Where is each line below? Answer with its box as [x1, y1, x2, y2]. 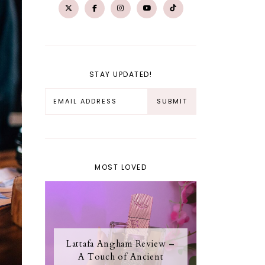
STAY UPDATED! [89, 69, 153, 79]
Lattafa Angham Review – [66, 237, 176, 250]
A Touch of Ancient [77, 250, 164, 263]
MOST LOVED [95, 161, 147, 172]
